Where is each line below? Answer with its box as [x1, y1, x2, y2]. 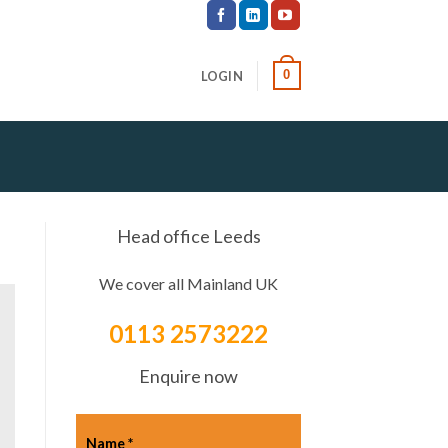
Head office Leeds [116, 225, 261, 247]
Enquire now [139, 365, 238, 388]
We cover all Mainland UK [99, 273, 278, 293]
